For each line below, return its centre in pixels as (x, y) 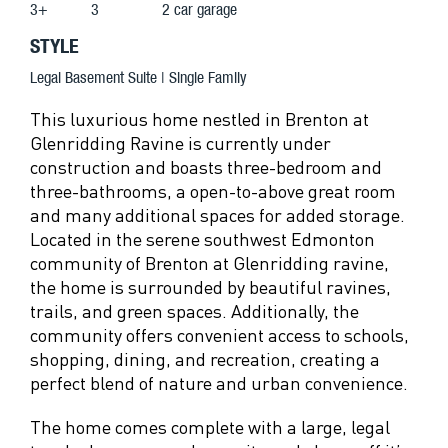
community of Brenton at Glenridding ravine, (209, 262)
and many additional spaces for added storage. (217, 214)
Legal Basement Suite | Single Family (138, 77)
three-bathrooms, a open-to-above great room (213, 190)
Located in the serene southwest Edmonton (202, 238)
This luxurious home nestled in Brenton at (199, 118)
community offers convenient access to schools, (219, 334)
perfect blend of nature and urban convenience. (219, 382)
